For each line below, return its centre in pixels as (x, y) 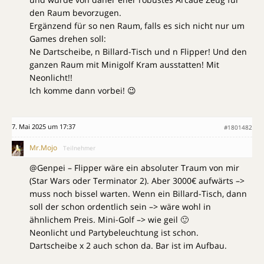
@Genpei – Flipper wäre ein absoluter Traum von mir (134, 168)
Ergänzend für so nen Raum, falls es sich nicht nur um (137, 25)
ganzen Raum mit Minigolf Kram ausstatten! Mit (124, 64)
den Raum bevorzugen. (75, 12)
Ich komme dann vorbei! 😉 (83, 90)
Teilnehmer (79, 148)
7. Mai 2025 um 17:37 (44, 126)
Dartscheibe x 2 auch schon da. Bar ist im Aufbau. (128, 246)
